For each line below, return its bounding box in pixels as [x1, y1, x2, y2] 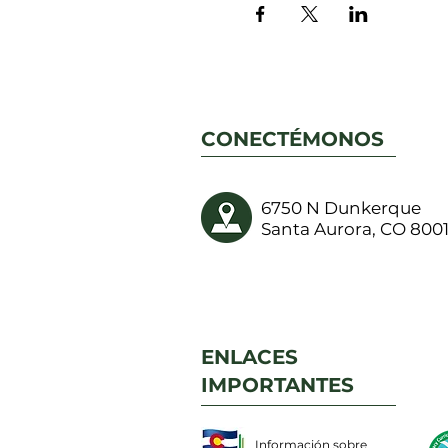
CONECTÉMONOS [201, 126, 384, 151]
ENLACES [201, 344, 298, 369]
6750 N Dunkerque [261, 197, 421, 218]
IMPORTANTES [201, 372, 354, 397]
